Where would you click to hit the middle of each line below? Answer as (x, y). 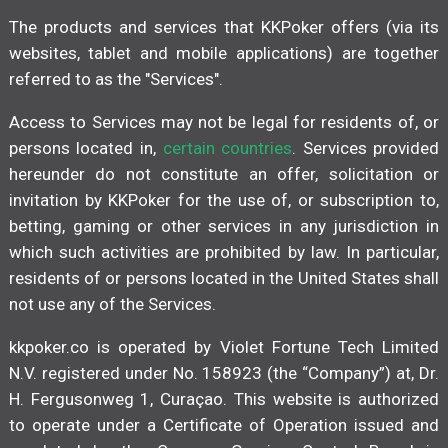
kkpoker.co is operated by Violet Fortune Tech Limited (224, 347)
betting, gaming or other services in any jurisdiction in (224, 226)
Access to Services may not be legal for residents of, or (224, 122)
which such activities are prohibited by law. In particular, (224, 252)
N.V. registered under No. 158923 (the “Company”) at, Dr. (224, 373)
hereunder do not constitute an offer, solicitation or (224, 174)
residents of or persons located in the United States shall (224, 278)
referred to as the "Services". (115, 79)
